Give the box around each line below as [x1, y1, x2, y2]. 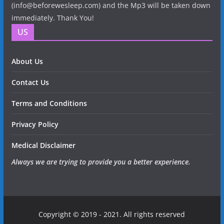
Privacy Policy [11, 119, 58, 129]
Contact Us [11, 77, 49, 87]
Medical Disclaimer [11, 140, 75, 150]
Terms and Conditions [11, 98, 87, 108]
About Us [11, 56, 43, 66]
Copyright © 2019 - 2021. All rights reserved [38, 209, 185, 219]
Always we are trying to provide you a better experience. [11, 156, 190, 166]
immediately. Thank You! [11, 12, 94, 22]
